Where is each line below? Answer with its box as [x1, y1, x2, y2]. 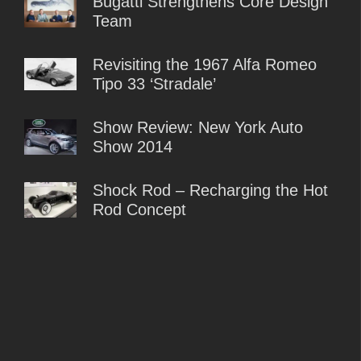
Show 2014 [93, 137, 172, 156]
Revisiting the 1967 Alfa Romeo [93, 55, 317, 73]
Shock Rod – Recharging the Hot [93, 180, 328, 199]
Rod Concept [93, 200, 186, 218]
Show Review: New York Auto [93, 118, 303, 136]
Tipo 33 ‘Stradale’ [93, 74, 216, 93]
